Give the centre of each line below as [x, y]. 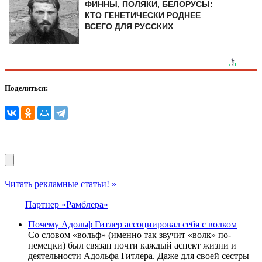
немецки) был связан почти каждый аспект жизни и [132, 245]
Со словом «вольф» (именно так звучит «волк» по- [130, 235]
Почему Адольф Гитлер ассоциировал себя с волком [132, 224]
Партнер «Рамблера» [67, 204]
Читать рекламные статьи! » [61, 184]
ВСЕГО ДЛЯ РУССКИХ [129, 26]
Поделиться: [26, 88]
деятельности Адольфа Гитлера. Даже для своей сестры [139, 256]
